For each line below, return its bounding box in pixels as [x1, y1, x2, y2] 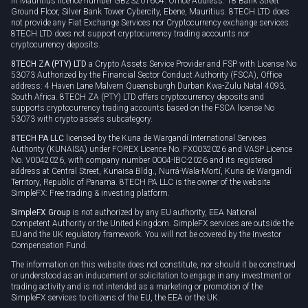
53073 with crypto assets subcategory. [11, 113, 153, 124]
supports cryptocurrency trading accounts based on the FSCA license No [11, 102, 274, 113]
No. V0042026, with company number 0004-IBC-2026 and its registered [11, 155, 272, 165]
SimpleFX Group [11, 207, 70, 217]
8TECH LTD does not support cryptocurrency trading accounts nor [11, 28, 250, 38]
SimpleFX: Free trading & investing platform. [11, 188, 170, 198]
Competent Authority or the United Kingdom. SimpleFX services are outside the [11, 218, 294, 228]
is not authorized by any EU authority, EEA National [70, 207, 256, 217]
